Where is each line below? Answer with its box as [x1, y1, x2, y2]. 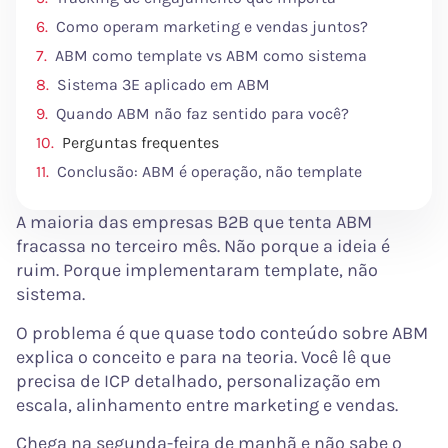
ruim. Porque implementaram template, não [16, 259, 378, 282]
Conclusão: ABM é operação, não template [57, 162, 362, 182]
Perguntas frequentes [62, 133, 219, 153]
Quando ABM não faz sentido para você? [56, 104, 349, 124]
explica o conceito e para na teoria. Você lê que [16, 345, 391, 368]
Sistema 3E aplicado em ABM [57, 75, 270, 95]
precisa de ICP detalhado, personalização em [16, 369, 381, 392]
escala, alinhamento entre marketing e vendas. [16, 393, 398, 416]
